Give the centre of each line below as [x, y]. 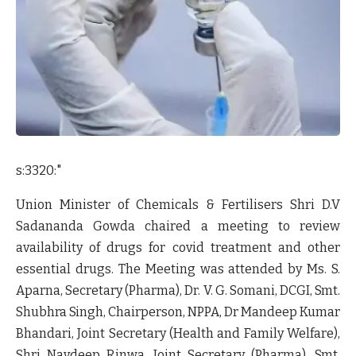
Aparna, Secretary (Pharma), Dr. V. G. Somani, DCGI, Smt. [178, 290]
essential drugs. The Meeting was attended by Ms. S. [178, 269]
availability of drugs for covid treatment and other [178, 248]
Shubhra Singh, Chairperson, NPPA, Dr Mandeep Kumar [178, 312]
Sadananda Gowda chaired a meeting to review [178, 226]
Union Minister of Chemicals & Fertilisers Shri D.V [178, 205]
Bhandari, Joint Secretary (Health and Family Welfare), [178, 333]
